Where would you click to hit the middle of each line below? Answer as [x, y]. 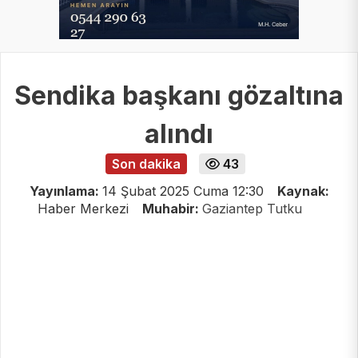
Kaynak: [303, 191]
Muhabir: [172, 208]
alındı [179, 133]
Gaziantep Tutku [252, 208]
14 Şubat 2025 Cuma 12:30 [183, 191]
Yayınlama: [66, 191]
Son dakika [146, 163]
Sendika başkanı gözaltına [179, 95]
